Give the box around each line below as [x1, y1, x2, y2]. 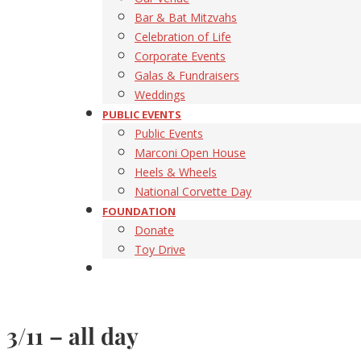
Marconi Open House [135, 145, 246, 161]
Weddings [135, 87, 185, 103]
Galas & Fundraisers [135, 68, 239, 84]
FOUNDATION [102, 204, 176, 219]
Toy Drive [135, 242, 185, 258]
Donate [135, 222, 174, 239]
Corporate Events [135, 48, 226, 64]
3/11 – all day [6, 320, 139, 351]
